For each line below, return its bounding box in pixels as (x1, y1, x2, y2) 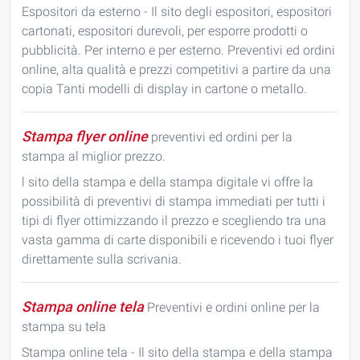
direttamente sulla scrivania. (22, 252, 182, 267)
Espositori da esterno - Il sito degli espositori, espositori (22, 4, 332, 19)
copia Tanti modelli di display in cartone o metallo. (22, 81, 307, 96)
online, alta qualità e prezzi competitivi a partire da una (22, 62, 331, 77)
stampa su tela (22, 319, 106, 334)
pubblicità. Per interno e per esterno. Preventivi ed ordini (22, 43, 335, 58)
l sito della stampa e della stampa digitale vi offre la (22, 174, 313, 190)
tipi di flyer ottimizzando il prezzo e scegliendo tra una (22, 213, 326, 228)
